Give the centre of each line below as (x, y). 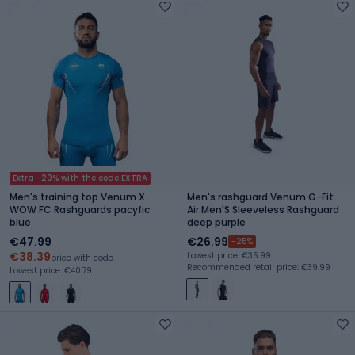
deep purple (216, 222)
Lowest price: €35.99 (229, 255)
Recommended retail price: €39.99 (259, 267)
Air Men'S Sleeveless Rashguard (263, 209)
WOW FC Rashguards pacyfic (80, 209)
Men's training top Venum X (77, 197)
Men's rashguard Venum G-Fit (260, 197)
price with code (82, 258)
